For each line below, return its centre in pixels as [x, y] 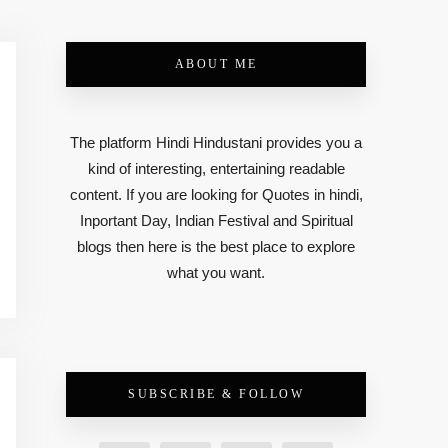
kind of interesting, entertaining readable [216, 169]
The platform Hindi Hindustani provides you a [216, 143]
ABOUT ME [216, 64]
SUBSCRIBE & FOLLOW [216, 394]
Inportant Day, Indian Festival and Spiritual [216, 221]
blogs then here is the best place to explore [216, 247]
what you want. [216, 273]
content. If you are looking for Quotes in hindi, [216, 195]
